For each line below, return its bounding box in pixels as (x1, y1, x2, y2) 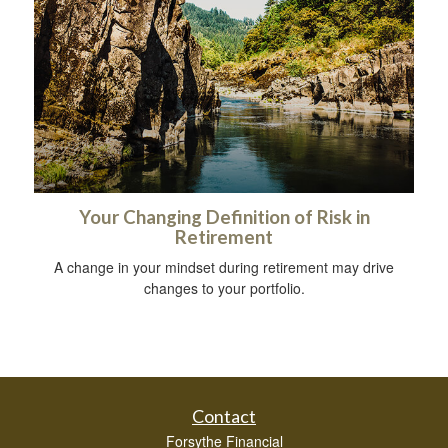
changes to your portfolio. (143, 277, 305, 298)
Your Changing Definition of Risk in (78, 205, 370, 228)
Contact (192, 404, 256, 427)
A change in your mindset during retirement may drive (54, 256, 394, 277)
